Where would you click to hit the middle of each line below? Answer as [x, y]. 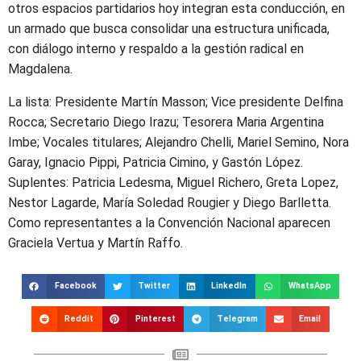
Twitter [154, 286]
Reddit [79, 318]
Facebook [75, 286]
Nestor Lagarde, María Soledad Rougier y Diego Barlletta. [170, 202]
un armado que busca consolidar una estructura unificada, [169, 28]
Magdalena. [40, 68]
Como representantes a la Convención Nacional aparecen [169, 222]
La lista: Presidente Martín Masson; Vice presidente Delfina [176, 102]
